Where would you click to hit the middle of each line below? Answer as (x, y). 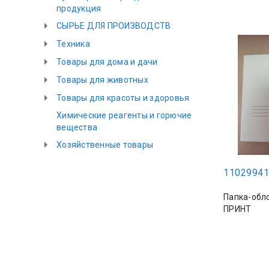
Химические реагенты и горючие (124, 115)
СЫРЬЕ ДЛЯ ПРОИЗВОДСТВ (114, 26)
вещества (77, 127)
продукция (79, 8)
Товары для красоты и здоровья (123, 98)
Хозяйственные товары (105, 145)
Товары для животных (102, 80)
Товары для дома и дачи (107, 62)
